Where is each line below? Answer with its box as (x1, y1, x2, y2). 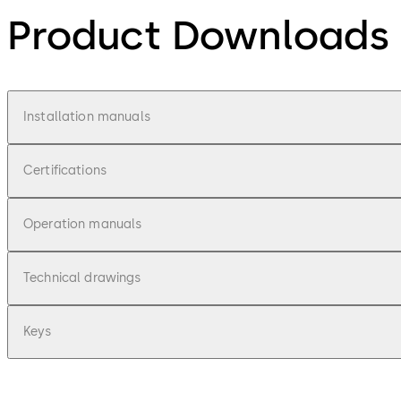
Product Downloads (7, 11, 389, 60)
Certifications (23, 162, 107, 178)
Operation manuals (23, 216, 142, 232)
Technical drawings (23, 269, 141, 286)
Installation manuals (23, 108, 150, 124)
